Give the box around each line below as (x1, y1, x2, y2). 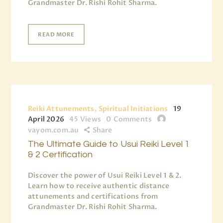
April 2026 (28, 114, 65, 124)
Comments (113, 114, 152, 124)
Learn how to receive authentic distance (28, 181, 170, 191)
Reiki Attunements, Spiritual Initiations (28, 104, 168, 113)
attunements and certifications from (28, 191, 158, 201)
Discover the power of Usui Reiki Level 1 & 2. (28, 170, 182, 180)
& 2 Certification (28, 149, 93, 159)
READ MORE (37, 30, 75, 38)
